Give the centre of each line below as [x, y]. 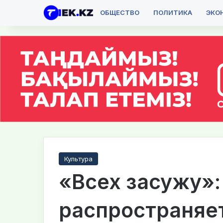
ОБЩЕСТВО [120, 12]
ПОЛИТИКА [173, 12]
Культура [78, 159]
